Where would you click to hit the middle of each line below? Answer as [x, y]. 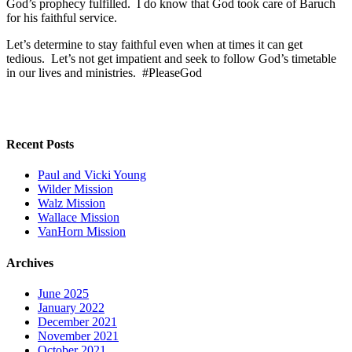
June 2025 [63, 293]
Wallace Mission [79, 218]
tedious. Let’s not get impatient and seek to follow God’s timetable [171, 58]
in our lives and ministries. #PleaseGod [104, 72]
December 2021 [77, 321]
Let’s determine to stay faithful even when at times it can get [154, 44]
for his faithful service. [62, 17]
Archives [30, 262]
